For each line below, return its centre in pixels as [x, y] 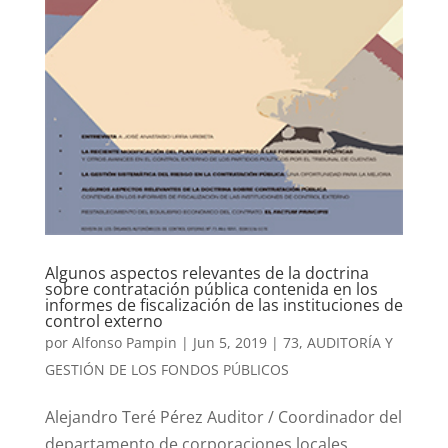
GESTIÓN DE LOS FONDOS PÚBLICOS [166, 369]
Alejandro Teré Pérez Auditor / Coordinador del [223, 416]
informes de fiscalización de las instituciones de [223, 304]
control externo [103, 320]
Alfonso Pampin [124, 342]
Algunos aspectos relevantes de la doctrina [206, 272]
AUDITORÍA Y [349, 342]
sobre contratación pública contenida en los [211, 288]
